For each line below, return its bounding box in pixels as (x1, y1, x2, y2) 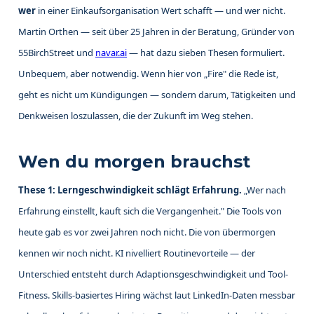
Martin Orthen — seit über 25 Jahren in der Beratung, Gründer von (18, 25, 294, 39)
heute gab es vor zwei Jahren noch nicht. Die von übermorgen (18, 226, 275, 239)
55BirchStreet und (18, 46, 95, 60)
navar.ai (95, 46, 127, 60)
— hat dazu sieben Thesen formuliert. (127, 46, 285, 60)
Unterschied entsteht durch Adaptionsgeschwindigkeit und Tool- (18, 268, 288, 281)
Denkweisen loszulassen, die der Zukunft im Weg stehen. (18, 109, 253, 123)
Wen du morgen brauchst (18, 151, 250, 172)
